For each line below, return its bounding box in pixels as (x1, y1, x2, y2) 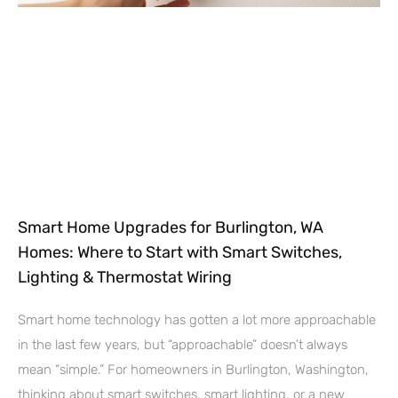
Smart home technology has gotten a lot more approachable (18, 311, 376, 328)
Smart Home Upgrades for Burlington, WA (18, 217, 323, 237)
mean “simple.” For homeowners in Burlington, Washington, (18, 361, 369, 378)
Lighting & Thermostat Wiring (18, 267, 232, 287)
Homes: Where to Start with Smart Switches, (18, 242, 342, 262)
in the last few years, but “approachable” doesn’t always (18, 336, 347, 353)
